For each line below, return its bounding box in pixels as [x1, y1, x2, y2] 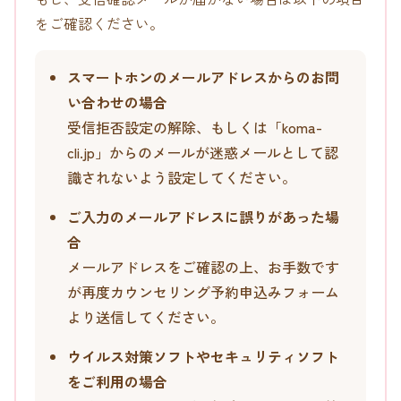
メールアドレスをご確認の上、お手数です [66, 255, 339, 277]
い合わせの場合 [66, 90, 167, 113]
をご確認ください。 [34, 12, 164, 34]
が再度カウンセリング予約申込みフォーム [66, 280, 339, 303]
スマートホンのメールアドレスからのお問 [66, 65, 339, 88]
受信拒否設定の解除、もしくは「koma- [66, 115, 322, 138]
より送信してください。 [66, 305, 225, 328]
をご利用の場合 [66, 370, 167, 392]
